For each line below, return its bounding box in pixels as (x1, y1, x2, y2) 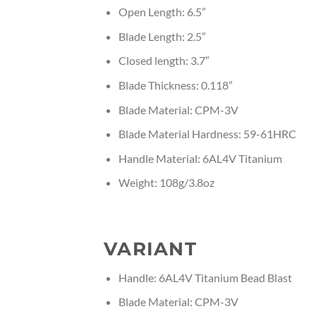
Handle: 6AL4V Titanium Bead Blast (118, 270, 292, 284)
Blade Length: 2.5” (118, 29, 206, 43)
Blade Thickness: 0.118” (118, 78, 233, 92)
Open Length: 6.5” (118, 5, 206, 19)
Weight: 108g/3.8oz (118, 176, 214, 190)
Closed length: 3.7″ (118, 54, 209, 68)
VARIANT (104, 237, 197, 260)
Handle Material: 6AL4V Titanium (118, 151, 282, 165)
